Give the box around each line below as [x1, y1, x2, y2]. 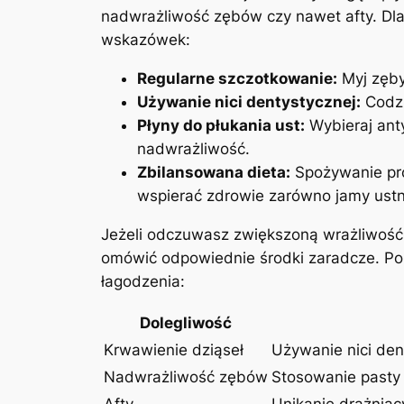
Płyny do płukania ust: [137, 115, 305, 134]
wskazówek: [101, 31, 190, 50]
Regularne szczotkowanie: [137, 69, 337, 87]
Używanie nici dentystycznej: [137, 92, 361, 111]
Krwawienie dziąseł [104, 340, 243, 359]
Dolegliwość [140, 313, 232, 332]
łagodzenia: [101, 271, 185, 290]
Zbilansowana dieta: [137, 162, 290, 181]
